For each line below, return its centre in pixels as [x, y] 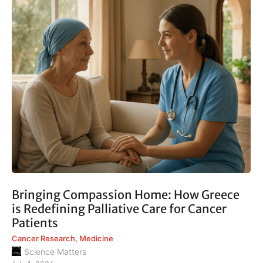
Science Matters [55, 251]
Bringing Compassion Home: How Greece [126, 195]
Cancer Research [43, 239]
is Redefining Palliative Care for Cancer [119, 209]
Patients [35, 223]
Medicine [96, 239]
